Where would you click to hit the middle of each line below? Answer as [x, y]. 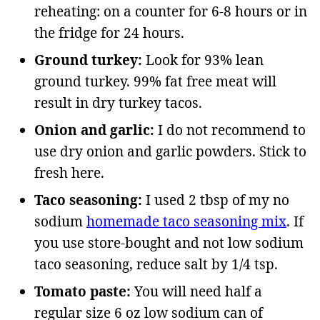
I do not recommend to [230, 130]
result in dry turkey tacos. [118, 102]
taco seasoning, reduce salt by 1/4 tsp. [156, 264]
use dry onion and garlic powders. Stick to [170, 151]
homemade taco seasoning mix [186, 221]
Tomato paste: [82, 291]
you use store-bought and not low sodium [169, 242]
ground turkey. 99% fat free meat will [155, 81]
